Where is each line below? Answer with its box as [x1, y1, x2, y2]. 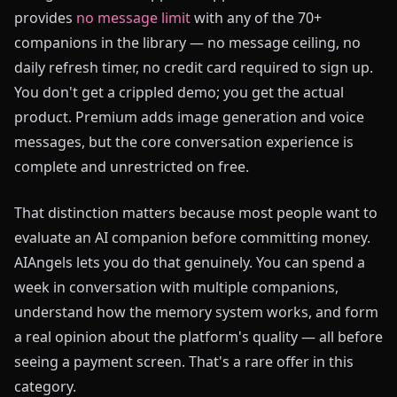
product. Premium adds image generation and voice [14, 107, 364, 127]
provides [14, 8, 76, 27]
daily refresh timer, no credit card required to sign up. [14, 58, 373, 77]
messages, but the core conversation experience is [14, 132, 354, 152]
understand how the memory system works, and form [14, 302, 378, 322]
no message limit [76, 8, 191, 27]
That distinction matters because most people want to [14, 203, 378, 222]
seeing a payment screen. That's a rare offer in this [14, 352, 354, 371]
